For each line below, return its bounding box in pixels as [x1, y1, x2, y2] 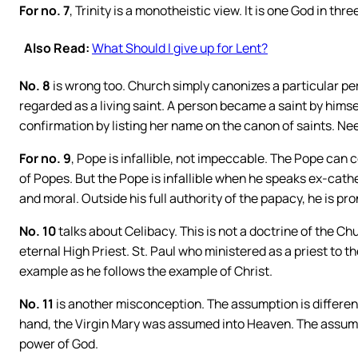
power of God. [19, 334, 98, 352]
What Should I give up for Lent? [92, 38, 268, 57]
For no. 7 [19, 2, 70, 20]
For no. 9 [19, 149, 71, 167]
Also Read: [24, 38, 89, 57]
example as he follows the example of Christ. [19, 261, 272, 280]
